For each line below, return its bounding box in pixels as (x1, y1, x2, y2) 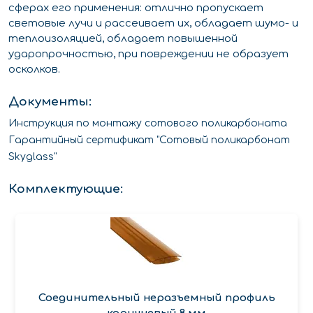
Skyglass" (8, 151, 57, 162)
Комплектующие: (8, 182, 123, 196)
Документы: (8, 94, 92, 108)
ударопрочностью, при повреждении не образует (8, 48, 289, 60)
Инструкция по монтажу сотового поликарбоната (8, 117, 287, 129)
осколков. (8, 63, 60, 75)
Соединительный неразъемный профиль (38, 291, 275, 304)
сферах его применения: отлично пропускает (8, 1, 263, 14)
